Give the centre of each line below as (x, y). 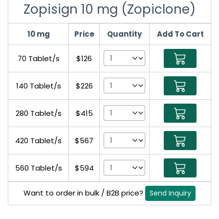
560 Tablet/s (38, 168)
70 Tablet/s (38, 58)
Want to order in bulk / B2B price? (84, 193)
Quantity (124, 34)
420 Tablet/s (38, 140)
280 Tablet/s (38, 113)
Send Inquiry (170, 193)
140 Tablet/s (38, 86)
